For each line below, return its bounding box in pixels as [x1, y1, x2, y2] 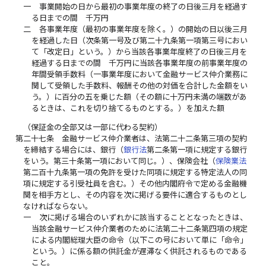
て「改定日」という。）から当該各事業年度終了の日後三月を [31, 46, 247, 56]
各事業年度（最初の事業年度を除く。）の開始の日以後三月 [39, 24, 248, 34]
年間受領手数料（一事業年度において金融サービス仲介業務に [31, 69, 248, 79]
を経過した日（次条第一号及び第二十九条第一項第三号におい [31, 35, 248, 45]
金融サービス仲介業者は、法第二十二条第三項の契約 [62, 133, 248, 143]
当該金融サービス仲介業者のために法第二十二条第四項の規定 [31, 223, 248, 233]
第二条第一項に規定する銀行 [147, 144, 248, 154]
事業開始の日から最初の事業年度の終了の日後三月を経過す [39, 1, 248, 11]
